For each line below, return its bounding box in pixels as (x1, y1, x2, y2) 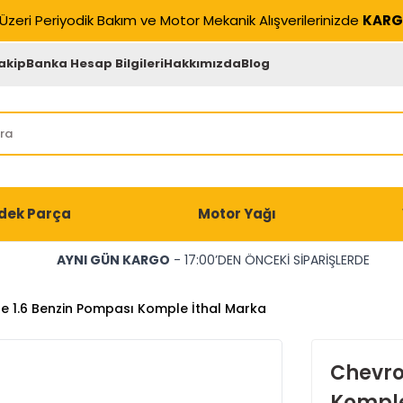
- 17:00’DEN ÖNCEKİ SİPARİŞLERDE (169, 251, 370, 269)
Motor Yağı (197, 204, 276, 223)
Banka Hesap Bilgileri (26, 54, 165, 72)
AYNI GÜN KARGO (56, 251, 170, 269)
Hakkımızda (164, 54, 242, 72)
